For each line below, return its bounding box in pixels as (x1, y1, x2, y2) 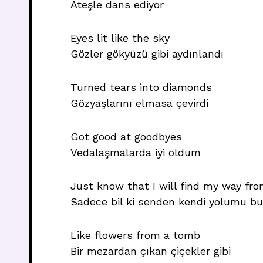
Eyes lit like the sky (70, 32, 170, 44)
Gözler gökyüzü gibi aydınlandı (70, 48, 224, 60)
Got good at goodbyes (70, 130, 182, 143)
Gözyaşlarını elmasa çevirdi (70, 97, 208, 109)
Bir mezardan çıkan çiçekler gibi (70, 245, 231, 257)
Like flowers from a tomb (70, 229, 200, 241)
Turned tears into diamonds (70, 81, 212, 93)
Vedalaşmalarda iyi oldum (70, 146, 201, 159)
